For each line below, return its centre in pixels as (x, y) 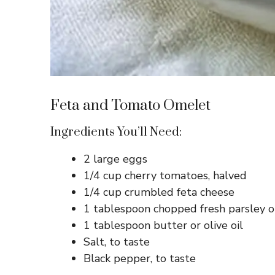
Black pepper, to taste (140, 259)
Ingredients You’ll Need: (116, 133)
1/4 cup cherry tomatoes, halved (165, 176)
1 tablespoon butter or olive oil (163, 226)
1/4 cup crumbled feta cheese (159, 192)
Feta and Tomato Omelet (130, 106)
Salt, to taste (117, 242)
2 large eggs (115, 159)
